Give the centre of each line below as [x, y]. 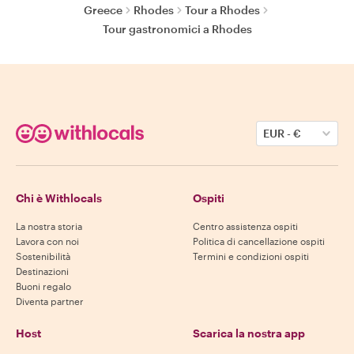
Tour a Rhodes [222, 10]
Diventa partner [50, 301]
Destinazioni [42, 271]
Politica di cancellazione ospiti [259, 241]
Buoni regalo [43, 286]
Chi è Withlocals [59, 198]
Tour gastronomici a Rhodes [177, 29]
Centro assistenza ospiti [245, 226]
